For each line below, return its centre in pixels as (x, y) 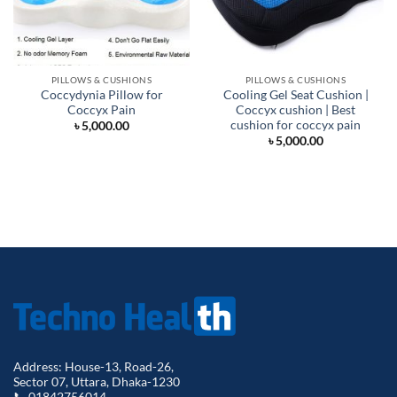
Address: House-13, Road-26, (93, 366)
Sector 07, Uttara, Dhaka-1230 (97, 381)
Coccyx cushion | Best (296, 109)
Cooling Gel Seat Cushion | (296, 94)
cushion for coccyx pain (296, 125)
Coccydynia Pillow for (101, 94)
